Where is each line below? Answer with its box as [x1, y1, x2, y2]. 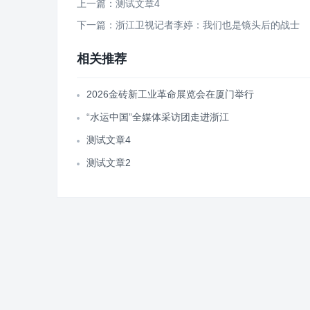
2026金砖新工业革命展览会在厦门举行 [86, 89, 254, 100]
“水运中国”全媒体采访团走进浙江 [86, 111, 229, 122]
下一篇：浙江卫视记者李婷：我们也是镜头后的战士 [77, 19, 300, 30]
